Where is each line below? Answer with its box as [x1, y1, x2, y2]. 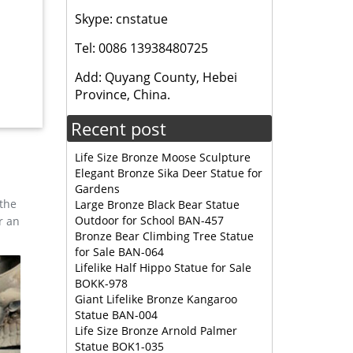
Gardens [74, 181, 120, 196]
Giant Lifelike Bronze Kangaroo [74, 292, 237, 307]
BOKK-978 [74, 276, 128, 291]
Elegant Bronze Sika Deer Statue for [74, 165, 262, 180]
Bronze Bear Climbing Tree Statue [74, 229, 254, 243]
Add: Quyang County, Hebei [74, 69, 237, 86]
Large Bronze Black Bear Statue [74, 197, 240, 212]
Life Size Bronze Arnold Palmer [74, 323, 237, 338]
